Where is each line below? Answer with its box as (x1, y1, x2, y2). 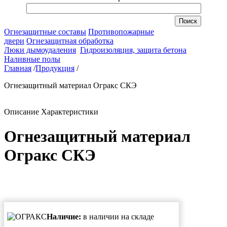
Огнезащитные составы (4, 27, 86, 36)
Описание (4, 107, 39, 116)
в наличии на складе (81, 212, 156, 221)
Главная (4, 64, 31, 72)
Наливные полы (4, 55, 60, 63)
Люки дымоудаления (4, 46, 76, 54)
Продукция (35, 64, 74, 72)
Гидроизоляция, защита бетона (80, 46, 186, 54)
